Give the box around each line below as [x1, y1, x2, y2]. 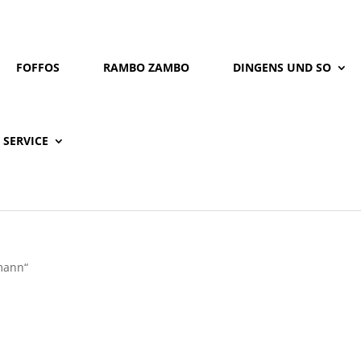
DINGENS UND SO [233, 60, 332, 75]
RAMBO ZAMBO [103, 60, 190, 75]
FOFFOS [16, 60, 60, 75]
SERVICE [3, 133, 49, 148]
